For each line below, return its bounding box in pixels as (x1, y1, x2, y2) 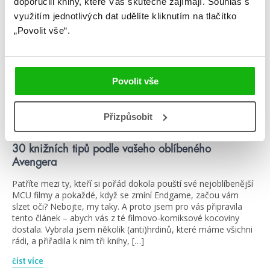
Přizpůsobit (104, 111, 153, 122)
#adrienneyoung (12, 110, 72, 119)
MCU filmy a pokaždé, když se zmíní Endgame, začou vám (12, 189, 239, 201)
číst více (12, 256, 43, 266)
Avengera (12, 157, 57, 168)
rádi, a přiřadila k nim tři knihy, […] (12, 235, 144, 247)
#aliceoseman (79, 110, 130, 119)
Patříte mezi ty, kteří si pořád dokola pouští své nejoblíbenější (12, 178, 253, 190)
